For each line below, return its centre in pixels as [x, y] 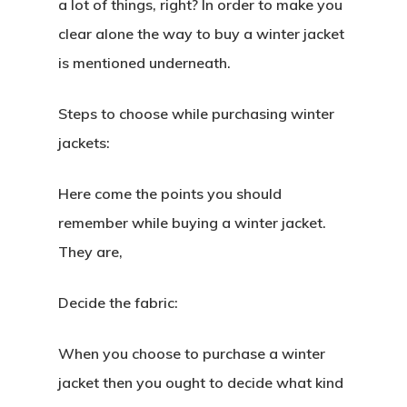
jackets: [84, 143]
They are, [90, 252]
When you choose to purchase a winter [192, 353]
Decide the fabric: [118, 303]
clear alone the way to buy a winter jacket [201, 34]
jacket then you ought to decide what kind [201, 382]
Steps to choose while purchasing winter [196, 114]
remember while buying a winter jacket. [192, 223]
